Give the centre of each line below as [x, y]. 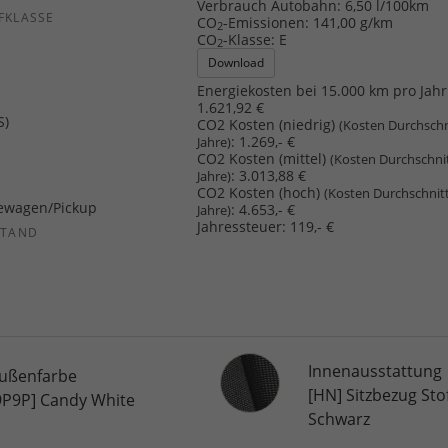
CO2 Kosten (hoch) [261, 192]
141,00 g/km [353, 22]
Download [236, 62]
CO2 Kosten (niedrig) [268, 124]
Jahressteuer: [242, 226]
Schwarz [338, 419]
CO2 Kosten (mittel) [264, 158]
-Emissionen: [266, 22]
